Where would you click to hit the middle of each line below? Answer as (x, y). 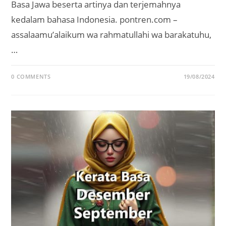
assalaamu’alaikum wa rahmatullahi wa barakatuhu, (111, 34)
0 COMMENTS (31, 76)
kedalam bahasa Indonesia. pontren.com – (95, 19)
